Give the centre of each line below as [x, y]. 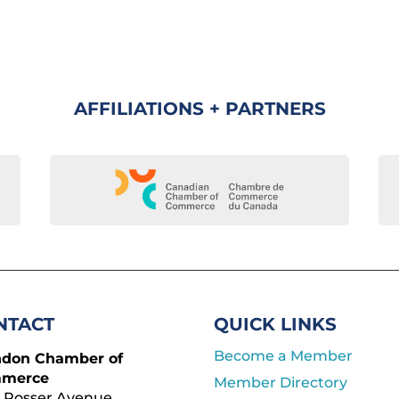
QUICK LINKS [276, 325]
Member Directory [281, 383]
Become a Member [284, 356]
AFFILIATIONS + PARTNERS [199, 108]
